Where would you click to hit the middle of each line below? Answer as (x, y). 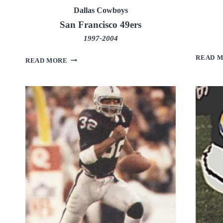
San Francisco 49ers (101, 24)
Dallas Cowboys (101, 10)
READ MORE (47, 60)
